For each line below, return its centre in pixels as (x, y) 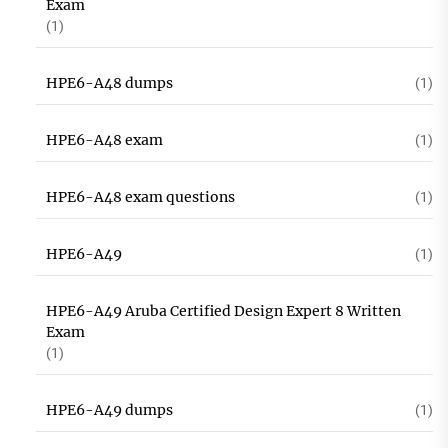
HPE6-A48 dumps (109, 83)
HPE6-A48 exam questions (140, 197)
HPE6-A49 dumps (109, 410)
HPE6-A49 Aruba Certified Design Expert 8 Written (223, 311)
